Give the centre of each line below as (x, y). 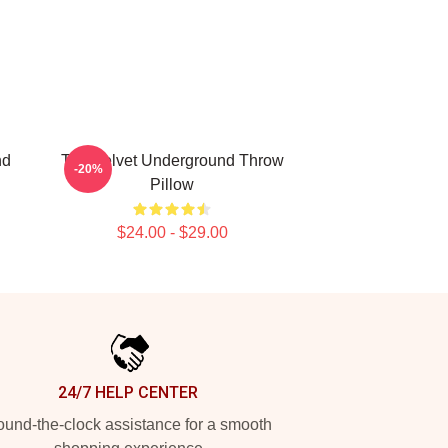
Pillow (172, 184)
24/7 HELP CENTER (128, 392)
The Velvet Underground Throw (172, 160)
